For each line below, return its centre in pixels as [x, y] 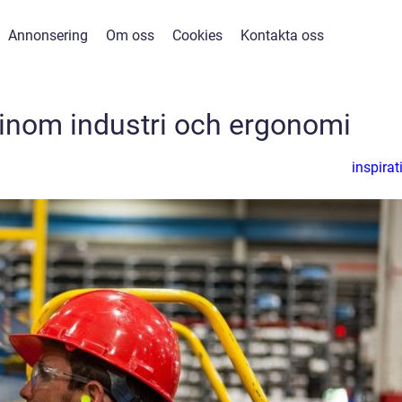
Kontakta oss [282, 35]
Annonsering [48, 35]
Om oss [130, 35]
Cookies [197, 35]
